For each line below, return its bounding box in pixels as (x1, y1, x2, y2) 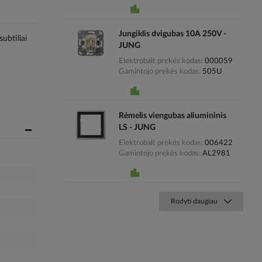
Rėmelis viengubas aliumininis (118, 111, 226, 120)
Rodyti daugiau (171, 197, 218, 205)
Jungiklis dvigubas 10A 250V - (118, 29, 226, 38)
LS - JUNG (118, 123, 156, 132)
